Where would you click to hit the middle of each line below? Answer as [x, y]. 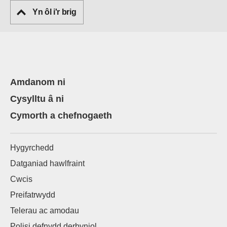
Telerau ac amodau [45, 211]
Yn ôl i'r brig [54, 12]
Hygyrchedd [32, 148]
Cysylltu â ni [37, 99]
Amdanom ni [38, 82]
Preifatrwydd [33, 195]
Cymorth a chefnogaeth [61, 116]
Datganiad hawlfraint [47, 164]
